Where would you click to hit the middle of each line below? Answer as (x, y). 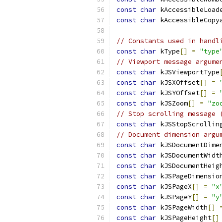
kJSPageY (174, 197)
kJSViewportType (188, 72)
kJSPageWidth (182, 207)
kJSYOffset (178, 93)
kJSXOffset (178, 83)
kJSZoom (172, 103)
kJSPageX (174, 187)
